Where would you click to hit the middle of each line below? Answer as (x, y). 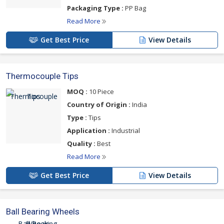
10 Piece (101, 91)
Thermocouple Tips (42, 76)
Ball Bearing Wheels (43, 211)
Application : (88, 130)
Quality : (81, 143)
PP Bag (135, 8)
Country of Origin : (99, 104)
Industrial (125, 130)
